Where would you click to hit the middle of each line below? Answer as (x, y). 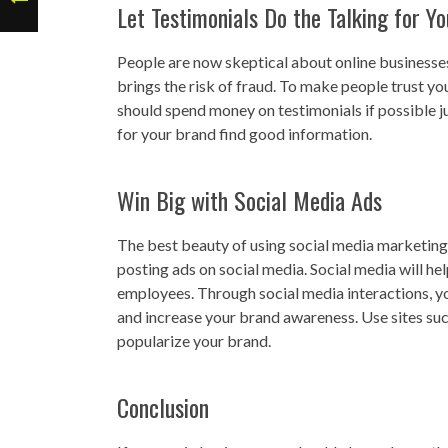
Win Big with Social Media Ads (249, 200)
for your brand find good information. (244, 134)
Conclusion (163, 407)
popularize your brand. (194, 341)
